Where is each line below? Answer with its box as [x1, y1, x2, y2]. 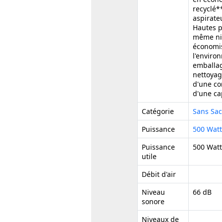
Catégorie [142, 106, 174, 116]
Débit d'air [142, 169, 176, 179]
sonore [142, 196, 165, 206]
